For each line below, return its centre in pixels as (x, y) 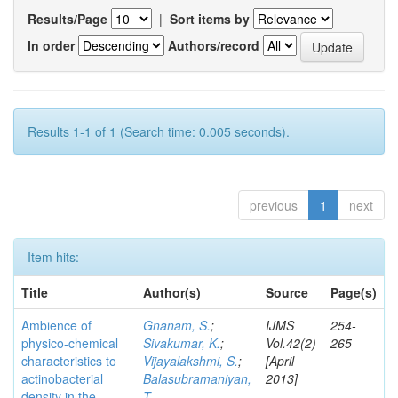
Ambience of (56, 325)
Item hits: (53, 257)
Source (287, 292)
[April (280, 361)
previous (274, 205)
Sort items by (210, 19)
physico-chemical (70, 343)
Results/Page (68, 19)
